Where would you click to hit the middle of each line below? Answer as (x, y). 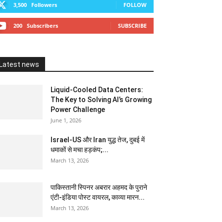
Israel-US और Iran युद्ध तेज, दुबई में (98, 140)
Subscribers (42, 26)
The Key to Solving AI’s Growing (101, 100)
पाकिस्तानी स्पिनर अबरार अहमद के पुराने (99, 187)
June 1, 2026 (66, 120)
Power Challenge (78, 110)
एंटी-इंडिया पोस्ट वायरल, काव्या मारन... (98, 197)
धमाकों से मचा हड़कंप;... (80, 150)
